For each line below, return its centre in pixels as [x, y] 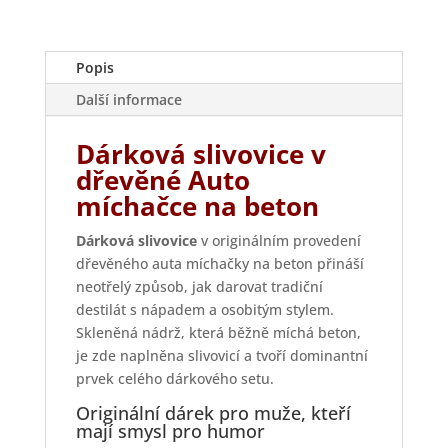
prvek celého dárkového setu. [174, 379]
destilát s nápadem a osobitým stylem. [204, 310]
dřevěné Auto [162, 180]
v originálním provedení [278, 241]
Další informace [128, 100]
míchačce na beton [197, 206]
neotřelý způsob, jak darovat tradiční [199, 287]
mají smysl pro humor [170, 431]
